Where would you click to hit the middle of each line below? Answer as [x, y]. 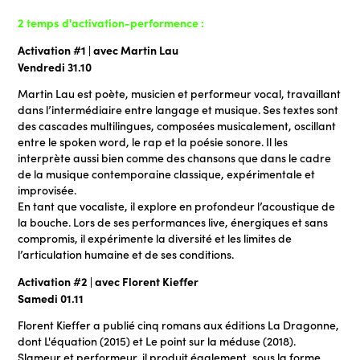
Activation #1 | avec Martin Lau [98, 50]
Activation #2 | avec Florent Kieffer [108, 282]
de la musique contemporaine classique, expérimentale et [167, 174]
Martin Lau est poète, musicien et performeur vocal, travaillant [180, 94]
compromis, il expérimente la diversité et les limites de [155, 239]
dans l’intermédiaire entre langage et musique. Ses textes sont [178, 110]
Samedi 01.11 [51, 299]
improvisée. [47, 190]
